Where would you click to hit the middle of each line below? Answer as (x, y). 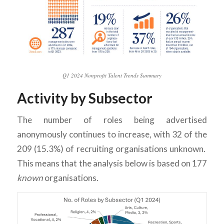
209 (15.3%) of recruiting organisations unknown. (112, 149)
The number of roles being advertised (112, 120)
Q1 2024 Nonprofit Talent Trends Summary (112, 75)
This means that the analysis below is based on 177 (112, 163)
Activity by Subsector (84, 98)
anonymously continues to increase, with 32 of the (112, 134)
